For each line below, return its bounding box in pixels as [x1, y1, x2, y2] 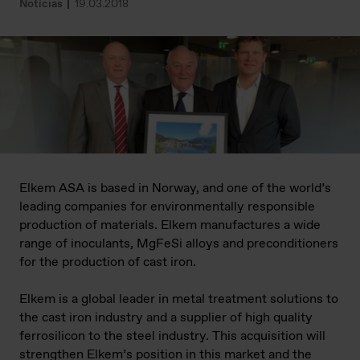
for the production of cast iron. [19, 253, 202, 271]
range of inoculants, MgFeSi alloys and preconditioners [19, 235, 338, 252]
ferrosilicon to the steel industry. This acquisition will [19, 327, 325, 345]
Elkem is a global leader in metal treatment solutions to [19, 290, 338, 308]
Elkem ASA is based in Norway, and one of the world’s [19, 179, 331, 197]
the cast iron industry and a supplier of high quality [19, 309, 313, 326]
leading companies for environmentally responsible [19, 198, 315, 215]
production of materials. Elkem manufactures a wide [19, 216, 321, 234]
